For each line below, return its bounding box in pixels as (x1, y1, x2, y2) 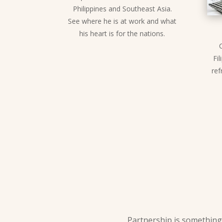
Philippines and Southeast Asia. (72, 3, 172, 13)
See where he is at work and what (68, 16, 177, 26)
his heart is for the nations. (79, 28, 166, 38)
